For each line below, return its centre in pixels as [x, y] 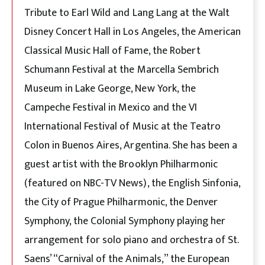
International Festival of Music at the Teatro [122, 126]
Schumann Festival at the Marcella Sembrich [122, 70]
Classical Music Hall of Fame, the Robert [112, 51]
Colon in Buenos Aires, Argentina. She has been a [131, 145]
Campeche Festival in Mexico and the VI [111, 107]
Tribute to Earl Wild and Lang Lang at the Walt [127, 13]
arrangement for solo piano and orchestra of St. [131, 240]
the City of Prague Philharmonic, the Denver [121, 202]
